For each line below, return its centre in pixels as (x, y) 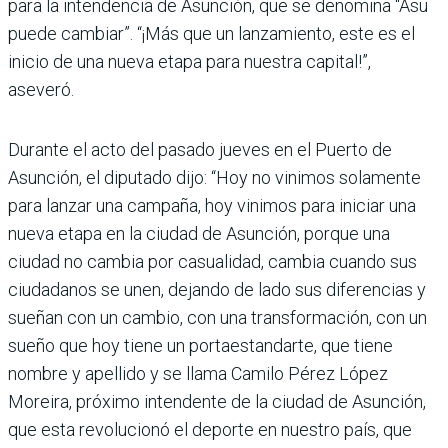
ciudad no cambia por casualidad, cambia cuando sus (212, 262)
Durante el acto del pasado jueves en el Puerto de (200, 150)
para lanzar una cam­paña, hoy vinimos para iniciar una (212, 206)
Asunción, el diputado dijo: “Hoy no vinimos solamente (214, 178)
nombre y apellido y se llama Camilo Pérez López (198, 374)
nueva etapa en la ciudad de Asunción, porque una (199, 234)
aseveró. (41, 90)
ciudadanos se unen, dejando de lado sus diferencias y (217, 290)
